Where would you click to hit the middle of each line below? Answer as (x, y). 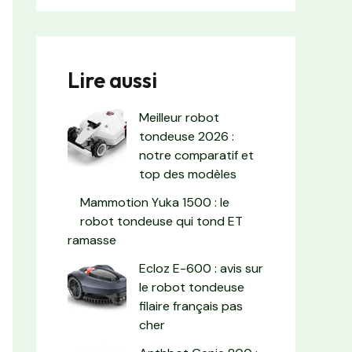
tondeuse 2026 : (187, 137)
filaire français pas (191, 306)
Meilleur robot (179, 118)
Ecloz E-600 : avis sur (201, 269)
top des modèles (188, 174)
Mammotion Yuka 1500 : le (155, 203)
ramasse (92, 240)
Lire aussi (112, 81)
